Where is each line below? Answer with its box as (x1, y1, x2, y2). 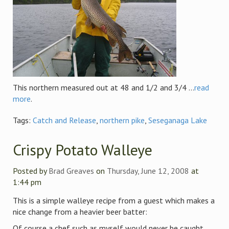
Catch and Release (33, 115, 96, 125)
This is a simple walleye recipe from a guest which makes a (13, 195, 215, 205)
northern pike (100, 115, 145, 125)
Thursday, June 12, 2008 (107, 166, 189, 176)
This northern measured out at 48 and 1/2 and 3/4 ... (13, 82, 194, 93)
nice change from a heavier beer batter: (13, 207, 147, 217)
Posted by (13, 166, 49, 176)
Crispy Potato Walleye (13, 140, 152, 159)
